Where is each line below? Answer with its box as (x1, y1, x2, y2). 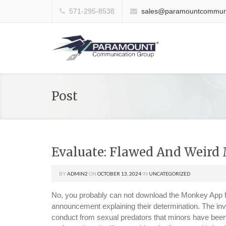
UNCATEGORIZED (149, 171, 190, 177)
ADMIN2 (67, 171, 88, 177)
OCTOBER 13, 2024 (97, 171, 141, 177)
